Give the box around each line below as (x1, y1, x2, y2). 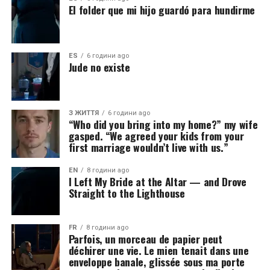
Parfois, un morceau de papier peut (68, 231, 222, 246)
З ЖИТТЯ (68, 109, 99, 117)
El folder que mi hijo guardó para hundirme (68, 2, 255, 17)
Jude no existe (68, 59, 130, 75)
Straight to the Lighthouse (68, 185, 185, 201)
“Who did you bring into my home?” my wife (68, 116, 258, 132)
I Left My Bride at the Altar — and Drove (68, 174, 246, 189)
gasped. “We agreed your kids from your (68, 128, 244, 143)
